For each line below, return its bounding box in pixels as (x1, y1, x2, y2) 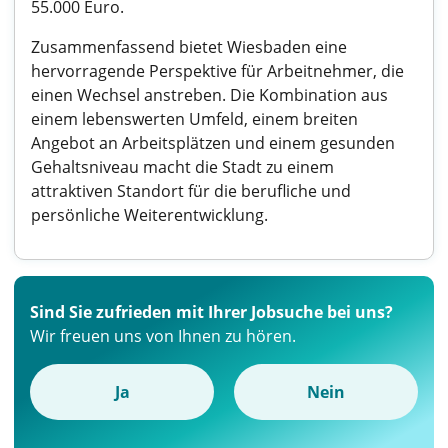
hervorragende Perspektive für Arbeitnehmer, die (31, 60, 404, 82)
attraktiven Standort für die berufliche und (31, 180, 351, 202)
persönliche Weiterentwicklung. (31, 204, 268, 226)
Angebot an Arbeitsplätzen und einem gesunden (31, 132, 395, 154)
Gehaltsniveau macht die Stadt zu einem (31, 156, 334, 178)
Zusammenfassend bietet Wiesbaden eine (31, 36, 347, 58)
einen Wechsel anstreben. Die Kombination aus (31, 84, 388, 106)
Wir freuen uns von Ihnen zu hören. (30, 325, 296, 347)
